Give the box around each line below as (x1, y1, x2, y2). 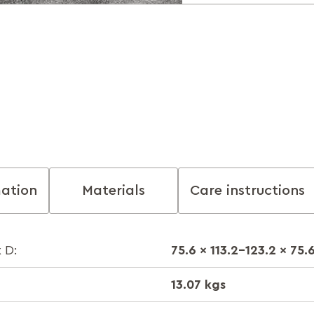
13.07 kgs (171, 278, 226, 291)
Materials (82, 184, 145, 198)
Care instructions (190, 184, 305, 198)
